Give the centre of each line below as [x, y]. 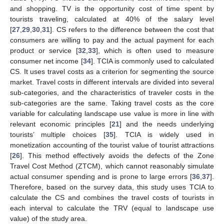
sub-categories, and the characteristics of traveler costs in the [112, 93]
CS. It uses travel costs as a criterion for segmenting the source [112, 72]
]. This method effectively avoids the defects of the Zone [117, 156]
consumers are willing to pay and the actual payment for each [112, 40]
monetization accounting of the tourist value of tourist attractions [112, 145]
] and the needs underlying [167, 124]
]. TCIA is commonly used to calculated [152, 61]
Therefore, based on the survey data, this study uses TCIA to [112, 187]
